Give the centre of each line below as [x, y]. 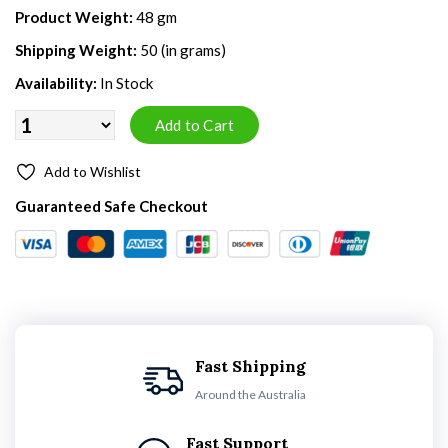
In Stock [126, 83]
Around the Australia [250, 394]
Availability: [56, 83]
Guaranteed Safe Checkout [111, 206]
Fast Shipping [250, 366]
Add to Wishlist [92, 171]
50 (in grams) [183, 50]
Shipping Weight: [76, 50]
